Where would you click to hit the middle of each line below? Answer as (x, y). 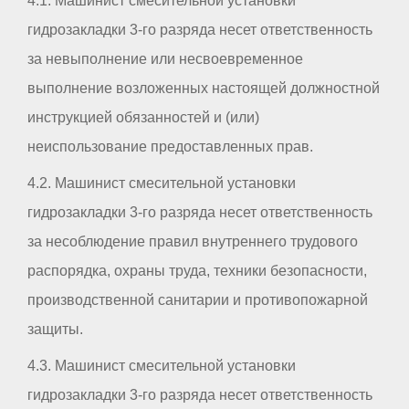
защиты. (55, 330)
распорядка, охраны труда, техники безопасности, (197, 271)
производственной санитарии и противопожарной (198, 300)
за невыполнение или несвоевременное (165, 59)
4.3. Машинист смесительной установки (162, 366)
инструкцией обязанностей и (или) (143, 118)
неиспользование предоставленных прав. (170, 147)
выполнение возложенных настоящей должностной (204, 89)
